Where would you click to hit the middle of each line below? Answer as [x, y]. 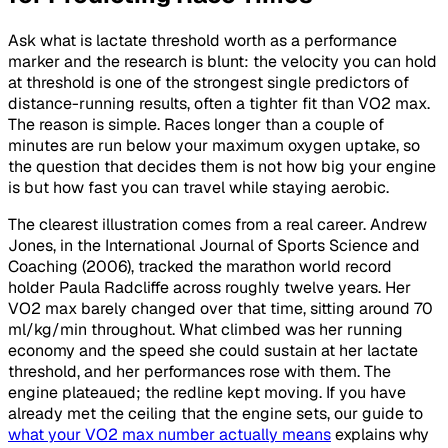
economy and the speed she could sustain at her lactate [213, 350]
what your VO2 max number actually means [169, 434]
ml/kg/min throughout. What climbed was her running [205, 329]
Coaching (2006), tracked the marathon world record [200, 266]
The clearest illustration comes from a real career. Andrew [217, 224]
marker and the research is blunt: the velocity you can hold [222, 61]
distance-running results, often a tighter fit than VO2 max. [219, 103]
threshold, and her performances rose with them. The [199, 371]
